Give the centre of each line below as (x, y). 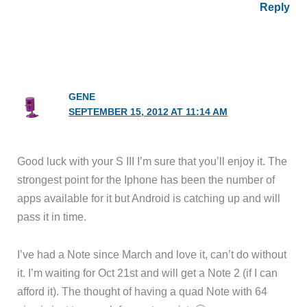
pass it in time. (52, 216)
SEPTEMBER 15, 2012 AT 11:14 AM (148, 112)
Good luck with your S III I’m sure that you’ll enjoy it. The (152, 161)
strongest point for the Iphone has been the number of (146, 179)
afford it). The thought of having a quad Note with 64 (143, 292)
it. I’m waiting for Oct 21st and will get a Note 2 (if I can (148, 273)
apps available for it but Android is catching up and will (149, 198)
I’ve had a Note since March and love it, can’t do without (152, 255)
